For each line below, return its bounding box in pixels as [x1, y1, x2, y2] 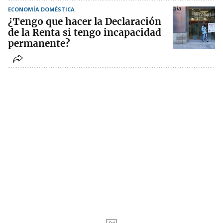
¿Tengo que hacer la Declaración [8, 15, 161, 28]
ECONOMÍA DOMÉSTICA [8, 5, 75, 13]
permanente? [8, 37, 70, 50]
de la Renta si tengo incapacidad [8, 26, 161, 39]
